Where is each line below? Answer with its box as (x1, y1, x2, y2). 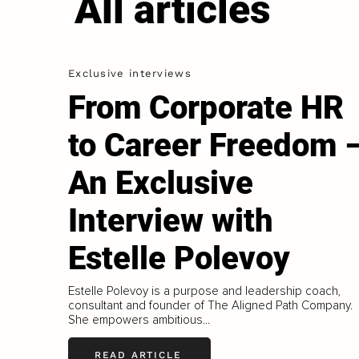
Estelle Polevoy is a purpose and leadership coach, (67, 284, 341, 299)
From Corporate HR (67, 89, 344, 127)
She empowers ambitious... (67, 313, 210, 328)
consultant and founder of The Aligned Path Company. (67, 298, 353, 313)
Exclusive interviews (67, 67, 192, 80)
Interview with (67, 202, 273, 240)
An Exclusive (67, 164, 253, 203)
